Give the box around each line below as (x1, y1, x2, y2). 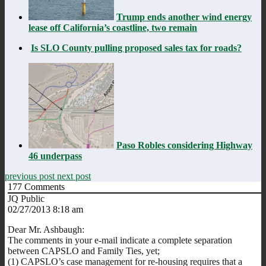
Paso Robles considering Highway (116, 140, 252, 150)
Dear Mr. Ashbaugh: (8, 224, 84, 235)
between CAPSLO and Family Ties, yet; (8, 245, 160, 256)
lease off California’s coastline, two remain (28, 22, 197, 33)
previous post (5, 170, 57, 181)
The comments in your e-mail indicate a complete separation (8, 235, 232, 245)
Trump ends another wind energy (116, 11, 252, 22)
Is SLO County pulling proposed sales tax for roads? (31, 42, 242, 53)
